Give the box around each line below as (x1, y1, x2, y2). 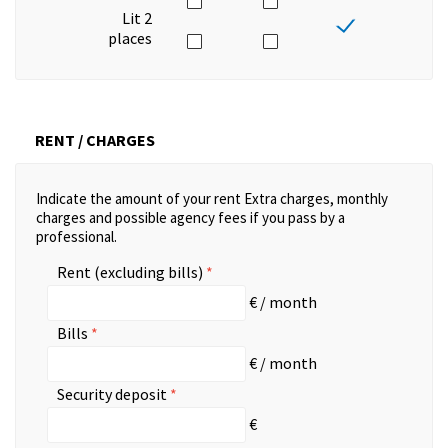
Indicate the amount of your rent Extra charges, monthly (36, 189, 388, 209)
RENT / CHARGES (35, 130, 155, 151)
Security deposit (57, 384, 167, 405)
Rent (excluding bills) (57, 262, 203, 283)
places (107, 28, 152, 49)
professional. (36, 227, 117, 247)
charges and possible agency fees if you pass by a (36, 208, 345, 228)
